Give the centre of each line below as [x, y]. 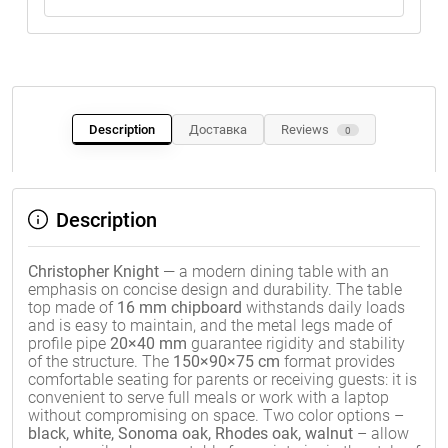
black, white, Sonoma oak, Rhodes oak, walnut [190, 433]
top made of [72, 307]
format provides [337, 361]
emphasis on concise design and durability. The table [215, 289]
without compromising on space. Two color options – [216, 415]
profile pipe [69, 343]
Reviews [305, 129]
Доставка [218, 129]
